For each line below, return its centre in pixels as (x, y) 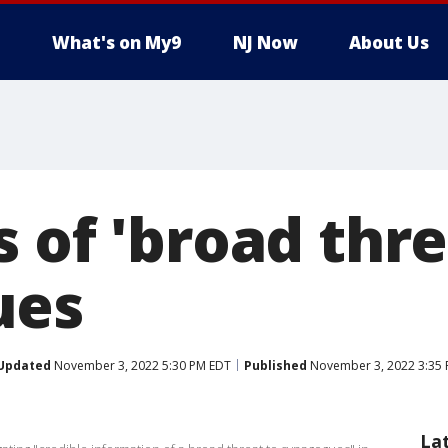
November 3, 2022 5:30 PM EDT (141, 365)
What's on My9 (116, 42)
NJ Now (265, 42)
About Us (389, 42)
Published (275, 365)
